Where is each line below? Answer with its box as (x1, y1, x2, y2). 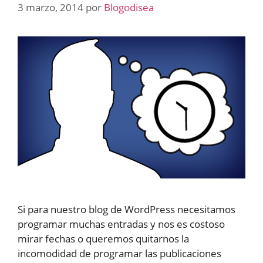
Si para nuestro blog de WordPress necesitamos (18, 203, 235, 217)
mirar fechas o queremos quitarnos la (18, 232, 189, 246)
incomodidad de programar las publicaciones (18, 247, 221, 261)
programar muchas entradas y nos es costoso (18, 217, 225, 231)
